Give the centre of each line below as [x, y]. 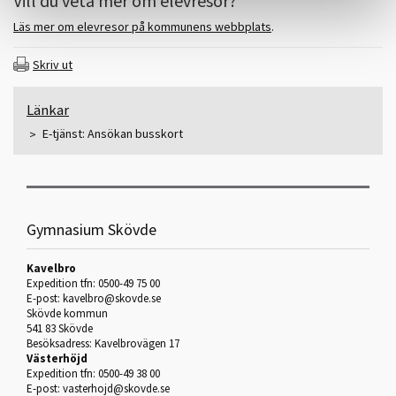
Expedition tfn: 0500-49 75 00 [93, 284]
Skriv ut [53, 65]
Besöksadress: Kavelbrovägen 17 [103, 344]
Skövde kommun [67, 314]
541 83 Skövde [60, 329]
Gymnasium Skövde [91, 230]
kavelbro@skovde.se [112, 299]
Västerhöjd [57, 359]
